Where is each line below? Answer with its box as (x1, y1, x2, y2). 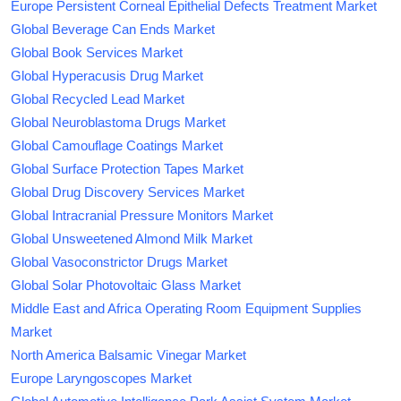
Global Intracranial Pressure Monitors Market (11, 208, 273, 224)
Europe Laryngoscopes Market (11, 371, 192, 387)
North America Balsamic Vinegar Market (11, 347, 246, 363)
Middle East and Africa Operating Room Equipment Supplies (11, 301, 362, 317)
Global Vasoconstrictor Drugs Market (11, 254, 227, 270)
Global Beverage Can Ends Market (11, 21, 215, 38)
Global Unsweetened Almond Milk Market (11, 231, 252, 247)
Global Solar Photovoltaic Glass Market (11, 277, 241, 294)
